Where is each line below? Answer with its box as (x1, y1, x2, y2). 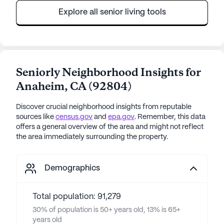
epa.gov (108, 113, 134, 121)
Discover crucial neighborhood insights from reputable (16, 103, 191, 111)
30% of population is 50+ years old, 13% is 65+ (32, 206, 180, 214)
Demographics (44, 164, 100, 172)
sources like (16, 113, 54, 121)
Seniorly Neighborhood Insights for (16, 65, 201, 81)
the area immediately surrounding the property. (16, 133, 168, 141)
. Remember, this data (134, 113, 205, 121)
